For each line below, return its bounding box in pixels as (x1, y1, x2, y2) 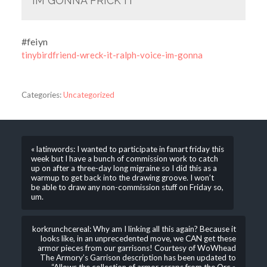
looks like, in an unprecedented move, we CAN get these (41, 233, 237, 243)
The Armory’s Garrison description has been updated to (40, 252, 237, 262)
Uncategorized (63, 89, 114, 100)
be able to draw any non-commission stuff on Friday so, (30, 182, 223, 192)
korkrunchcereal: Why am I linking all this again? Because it (32, 223, 237, 234)
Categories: (21, 89, 61, 100)
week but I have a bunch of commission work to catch (30, 153, 218, 163)
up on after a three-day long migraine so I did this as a (30, 163, 217, 173)
